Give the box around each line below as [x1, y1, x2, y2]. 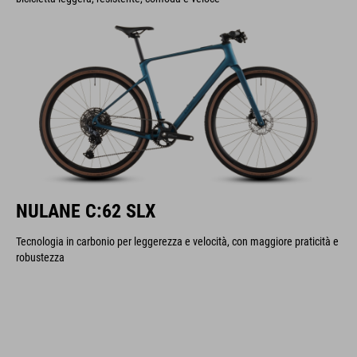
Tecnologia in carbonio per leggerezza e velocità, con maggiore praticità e [16, 235, 339, 248]
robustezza [16, 251, 65, 264]
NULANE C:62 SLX [16, 200, 155, 222]
